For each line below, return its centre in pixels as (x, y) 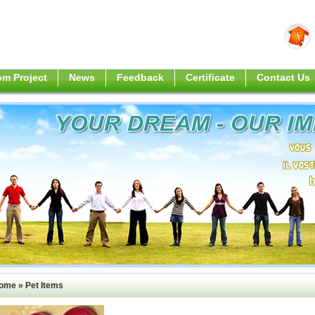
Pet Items (44, 285)
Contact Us (283, 77)
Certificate (210, 77)
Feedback (140, 77)
